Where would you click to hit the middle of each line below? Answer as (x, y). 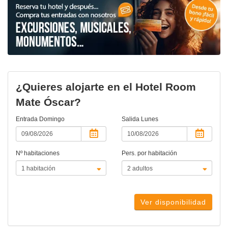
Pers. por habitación (149, 153)
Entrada (27, 119)
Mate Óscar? (48, 102)
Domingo (52, 119)
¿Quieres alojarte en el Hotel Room (106, 87)
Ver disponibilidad (173, 202)
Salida (131, 119)
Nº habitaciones (38, 153)
